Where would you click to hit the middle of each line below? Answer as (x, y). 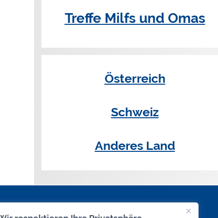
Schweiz (135, 112)
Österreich (135, 78)
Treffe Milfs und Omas (135, 18)
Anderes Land (135, 145)
